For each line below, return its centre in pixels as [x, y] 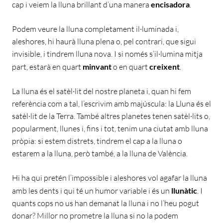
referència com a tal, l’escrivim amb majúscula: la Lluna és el [111, 103]
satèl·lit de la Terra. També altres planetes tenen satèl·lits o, [111, 116]
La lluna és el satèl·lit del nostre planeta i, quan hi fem [102, 91]
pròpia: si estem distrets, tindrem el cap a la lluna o [97, 141]
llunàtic [184, 190]
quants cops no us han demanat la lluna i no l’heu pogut [106, 203]
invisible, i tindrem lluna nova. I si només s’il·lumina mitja [107, 54]
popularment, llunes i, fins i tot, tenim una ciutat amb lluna [110, 128]
